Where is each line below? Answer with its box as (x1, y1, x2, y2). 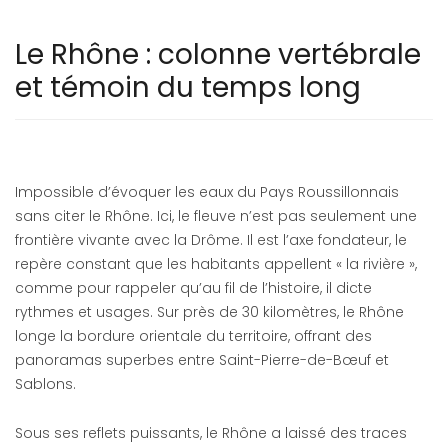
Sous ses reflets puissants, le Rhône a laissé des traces (15, 423, 407, 443)
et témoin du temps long (15, 68, 361, 107)
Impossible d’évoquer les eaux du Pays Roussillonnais (15, 182, 399, 202)
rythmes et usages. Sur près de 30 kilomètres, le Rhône (15, 302, 404, 322)
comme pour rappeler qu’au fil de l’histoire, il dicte (15, 278, 372, 298)
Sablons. (15, 374, 76, 394)
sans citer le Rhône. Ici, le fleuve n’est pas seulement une (15, 206, 417, 226)
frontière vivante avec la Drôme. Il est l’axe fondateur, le (15, 230, 407, 250)
